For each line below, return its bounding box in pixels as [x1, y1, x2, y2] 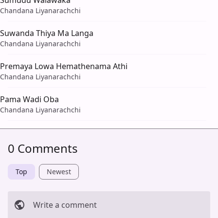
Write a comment [33, 200, 97, 211]
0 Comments [8, 140, 78, 157]
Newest [47, 167, 71, 177]
